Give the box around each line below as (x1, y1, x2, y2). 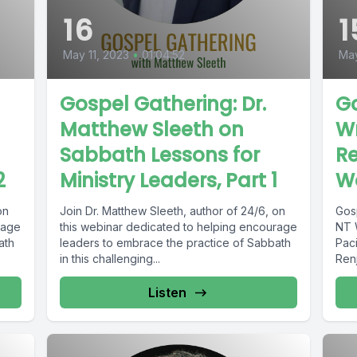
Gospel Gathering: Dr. (59, 90, 266, 117)
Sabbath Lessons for (59, 141, 260, 168)
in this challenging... (59, 251, 160, 265)
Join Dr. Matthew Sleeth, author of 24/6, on (59, 203, 285, 218)
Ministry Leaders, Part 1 (59, 167, 277, 194)
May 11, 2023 (62, 47, 129, 61)
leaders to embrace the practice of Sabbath (59, 235, 291, 249)
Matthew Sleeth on (59, 116, 244, 143)
